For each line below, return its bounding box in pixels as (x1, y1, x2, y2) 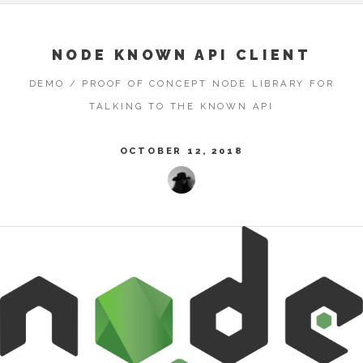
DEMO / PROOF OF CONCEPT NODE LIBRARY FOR (28, 77, 335, 89)
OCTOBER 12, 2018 (119, 144, 244, 156)
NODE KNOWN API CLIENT (51, 46, 312, 64)
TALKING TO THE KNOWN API (88, 100, 275, 112)
